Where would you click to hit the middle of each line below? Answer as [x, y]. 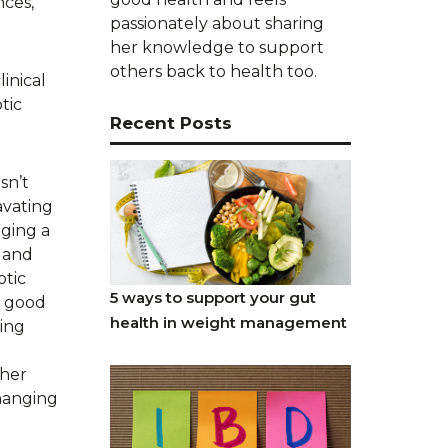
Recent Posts [170, 122]
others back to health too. [213, 71]
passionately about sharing [216, 23]
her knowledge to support [216, 47]
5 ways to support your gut [212, 297]
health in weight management [228, 322]
